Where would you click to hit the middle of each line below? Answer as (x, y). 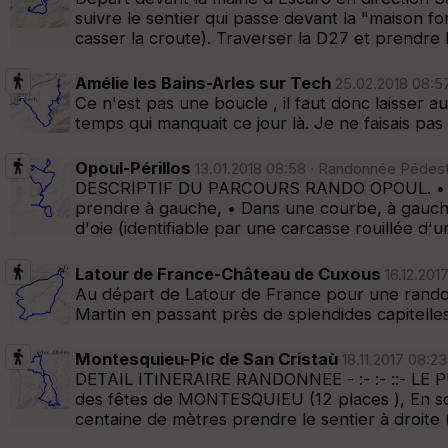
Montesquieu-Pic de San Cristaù (206, 359)
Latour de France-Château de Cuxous (228, 273)
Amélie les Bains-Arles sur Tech (203, 83)
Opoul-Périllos (133, 168)
